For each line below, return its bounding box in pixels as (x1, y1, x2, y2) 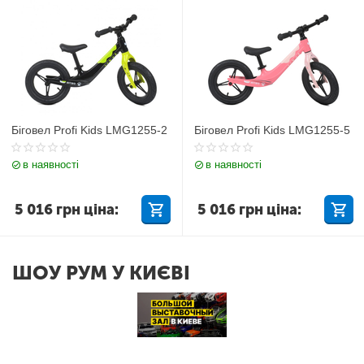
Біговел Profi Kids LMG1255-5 (193, 123, 350, 136)
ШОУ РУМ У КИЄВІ (12, 261, 190, 284)
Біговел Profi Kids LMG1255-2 (11, 123, 168, 136)
